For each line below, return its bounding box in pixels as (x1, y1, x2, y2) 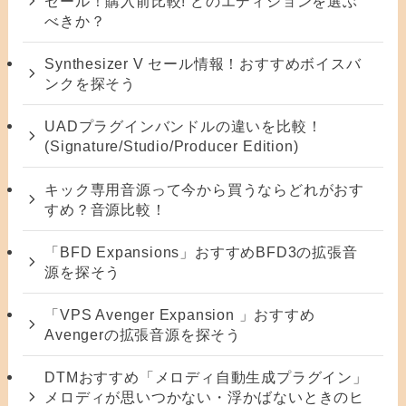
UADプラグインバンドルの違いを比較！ (44, 118, 323, 135)
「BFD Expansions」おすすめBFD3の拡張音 (44, 243, 358, 260)
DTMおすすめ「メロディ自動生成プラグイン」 (44, 369, 368, 386)
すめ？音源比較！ (44, 200, 167, 217)
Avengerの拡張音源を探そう (44, 325, 242, 343)
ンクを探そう (44, 75, 136, 92)
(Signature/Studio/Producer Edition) (44, 138, 299, 155)
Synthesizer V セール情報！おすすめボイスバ (44, 55, 362, 72)
